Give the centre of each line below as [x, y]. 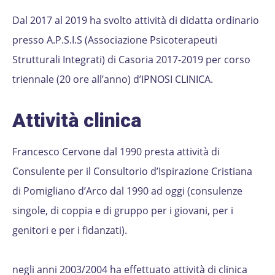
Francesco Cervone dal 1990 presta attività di [116, 151]
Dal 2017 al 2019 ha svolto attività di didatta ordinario [136, 20]
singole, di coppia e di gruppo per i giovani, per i [123, 210]
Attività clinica [77, 120]
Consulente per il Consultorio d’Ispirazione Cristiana [132, 171]
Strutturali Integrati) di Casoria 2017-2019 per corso [131, 59]
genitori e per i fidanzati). [70, 230]
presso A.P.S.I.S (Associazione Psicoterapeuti [115, 40]
